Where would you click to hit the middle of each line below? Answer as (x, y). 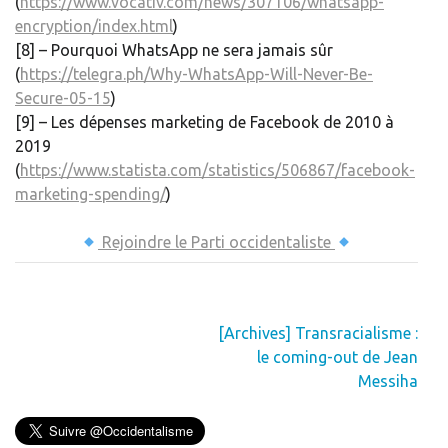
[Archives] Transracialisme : (318, 333)
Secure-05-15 (63, 98)
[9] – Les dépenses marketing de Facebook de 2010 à (204, 122)
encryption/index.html (94, 26)
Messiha (388, 381)
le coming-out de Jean (337, 357)
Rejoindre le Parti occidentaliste (216, 242)
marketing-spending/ (90, 194)
